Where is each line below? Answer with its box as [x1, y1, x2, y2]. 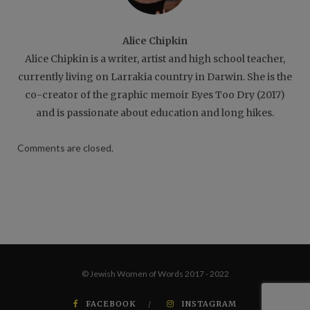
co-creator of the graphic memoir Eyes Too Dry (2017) [25, 89, 285, 102]
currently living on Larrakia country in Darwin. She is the [18, 71, 292, 84]
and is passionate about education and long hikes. [36, 107, 274, 120]
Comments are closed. [17, 142, 113, 154]
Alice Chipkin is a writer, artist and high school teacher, [25, 53, 285, 66]
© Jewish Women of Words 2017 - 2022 [81, 268, 229, 280]
